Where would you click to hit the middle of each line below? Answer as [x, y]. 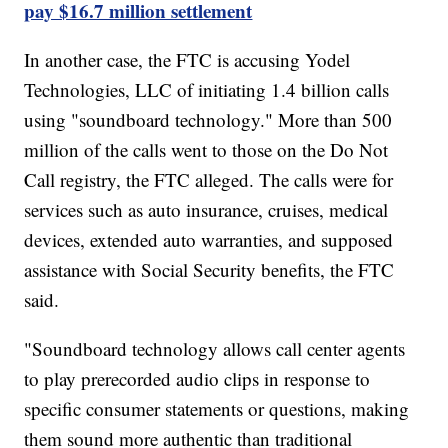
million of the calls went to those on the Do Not [206, 150]
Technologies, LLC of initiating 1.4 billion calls [207, 90]
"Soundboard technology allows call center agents [215, 349]
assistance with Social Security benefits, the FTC [209, 270]
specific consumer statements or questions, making [217, 409]
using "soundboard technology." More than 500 [208, 120]
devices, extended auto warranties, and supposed [209, 240]
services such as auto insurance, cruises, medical [206, 210]
